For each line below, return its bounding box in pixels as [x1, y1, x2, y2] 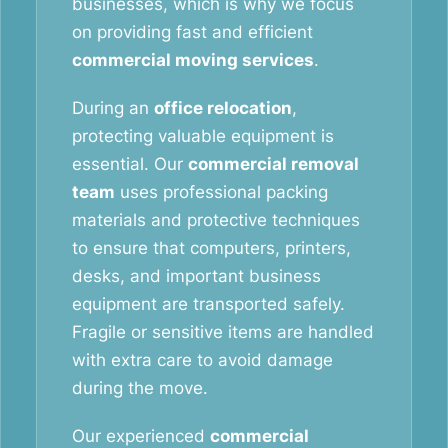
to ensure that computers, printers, [72, 238, 351, 258]
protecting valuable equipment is [72, 126, 334, 146]
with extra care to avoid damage [72, 350, 333, 370]
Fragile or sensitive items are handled [72, 322, 374, 342]
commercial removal [188, 154, 359, 174]
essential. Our [72, 154, 188, 174]
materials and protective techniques [72, 210, 360, 230]
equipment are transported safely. [72, 294, 345, 314]
